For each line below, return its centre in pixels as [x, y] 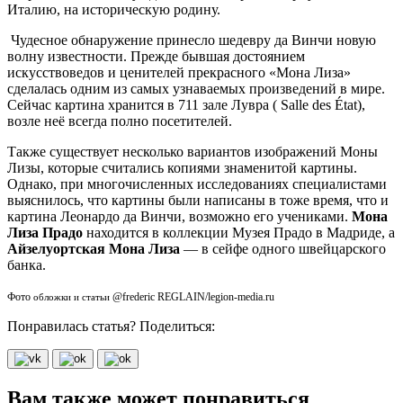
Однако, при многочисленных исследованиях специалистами [197, 184]
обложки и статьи [72, 297]
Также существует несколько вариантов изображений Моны [193, 151]
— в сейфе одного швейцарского [285, 248]
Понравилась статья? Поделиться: [111, 326]
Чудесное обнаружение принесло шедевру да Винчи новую [192, 40]
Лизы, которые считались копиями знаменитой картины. [182, 167]
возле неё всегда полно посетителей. [120, 121]
